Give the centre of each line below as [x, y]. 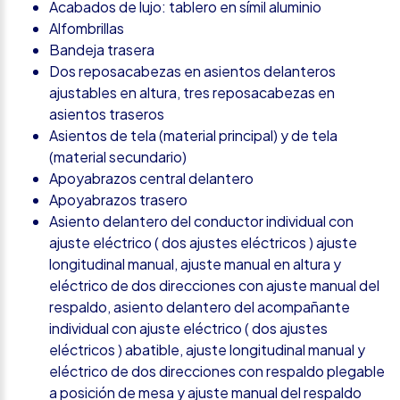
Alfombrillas [87, 28]
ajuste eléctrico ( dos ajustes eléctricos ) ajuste [203, 242]
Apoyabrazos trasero [118, 199]
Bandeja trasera [102, 49]
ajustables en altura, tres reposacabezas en [192, 92]
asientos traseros [107, 113]
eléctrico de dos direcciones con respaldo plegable [217, 371]
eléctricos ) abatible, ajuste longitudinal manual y [207, 349]
